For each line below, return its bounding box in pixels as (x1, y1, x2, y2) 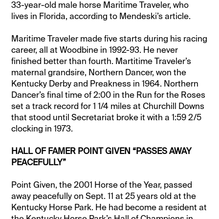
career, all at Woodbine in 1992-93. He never (11, 44, 178, 55)
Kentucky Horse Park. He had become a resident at (11, 201, 207, 213)
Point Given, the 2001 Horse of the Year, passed (11, 179, 193, 190)
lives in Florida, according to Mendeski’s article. (11, 10, 191, 22)
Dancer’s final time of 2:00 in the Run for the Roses (11, 89, 206, 100)
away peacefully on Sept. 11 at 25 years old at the (11, 190, 197, 201)
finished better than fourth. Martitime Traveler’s (11, 55, 192, 66)
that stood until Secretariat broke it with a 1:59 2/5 (11, 111, 202, 123)
